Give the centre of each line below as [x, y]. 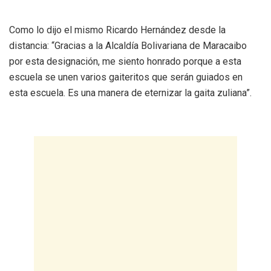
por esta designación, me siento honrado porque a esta [125, 61]
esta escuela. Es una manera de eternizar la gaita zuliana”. [130, 93]
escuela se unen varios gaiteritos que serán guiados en [126, 77]
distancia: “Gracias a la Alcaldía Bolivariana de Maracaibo [128, 45]
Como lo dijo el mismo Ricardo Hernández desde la [117, 30]
